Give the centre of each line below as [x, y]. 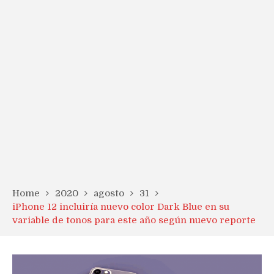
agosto [109, 193]
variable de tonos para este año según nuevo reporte [134, 220]
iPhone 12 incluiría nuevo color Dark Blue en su [121, 207]
